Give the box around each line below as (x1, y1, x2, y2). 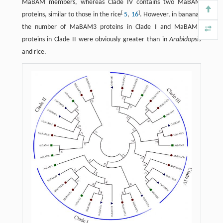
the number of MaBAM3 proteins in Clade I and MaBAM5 (21, 23, 202, 31)
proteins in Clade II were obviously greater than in (21, 36, 170, 44)
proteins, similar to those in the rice (21, 11, 121, 19)
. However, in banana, (139, 11, 202, 19)
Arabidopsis (169, 36, 202, 44)
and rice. (21, 48, 46, 56)
